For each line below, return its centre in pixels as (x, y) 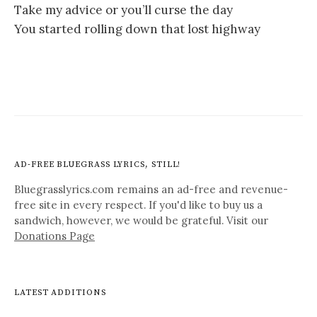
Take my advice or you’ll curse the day (123, 10)
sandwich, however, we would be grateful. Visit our (141, 220)
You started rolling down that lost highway (137, 29)
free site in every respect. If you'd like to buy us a (138, 204)
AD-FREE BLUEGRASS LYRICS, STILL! (98, 164)
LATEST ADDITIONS (60, 292)
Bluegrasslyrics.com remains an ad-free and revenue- (151, 189)
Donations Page (54, 236)
